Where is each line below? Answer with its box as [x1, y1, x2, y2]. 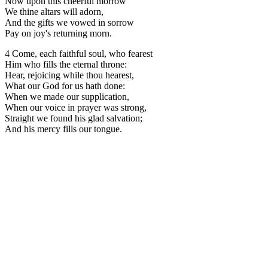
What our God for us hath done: [5, 80, 125, 91]
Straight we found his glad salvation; [5, 112, 142, 123]
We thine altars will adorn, [5, 6, 103, 17]
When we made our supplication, [5, 91, 129, 102]
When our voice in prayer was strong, [5, 102, 147, 112]
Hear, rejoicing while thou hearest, [5, 69, 134, 80]
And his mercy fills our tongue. [5, 123, 122, 134]
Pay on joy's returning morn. [5, 28, 112, 38]
